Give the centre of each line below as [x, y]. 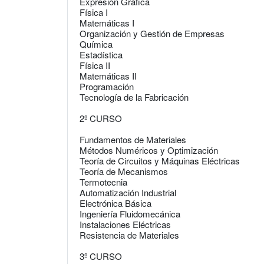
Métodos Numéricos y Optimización [149, 150]
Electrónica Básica [115, 203]
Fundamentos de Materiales [133, 139]
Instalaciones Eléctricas [125, 224]
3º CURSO [101, 256]
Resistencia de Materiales [129, 235]
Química [96, 44]
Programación [107, 86]
